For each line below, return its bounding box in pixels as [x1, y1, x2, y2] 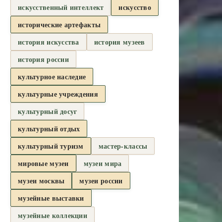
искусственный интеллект [18, 1, 104, 12]
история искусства [18, 36, 79, 47]
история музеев [94, 36, 145, 47]
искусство [118, 1, 151, 12]
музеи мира [83, 158, 122, 168]
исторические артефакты [18, 19, 101, 30]
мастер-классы [98, 140, 148, 151]
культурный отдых [18, 123, 80, 134]
